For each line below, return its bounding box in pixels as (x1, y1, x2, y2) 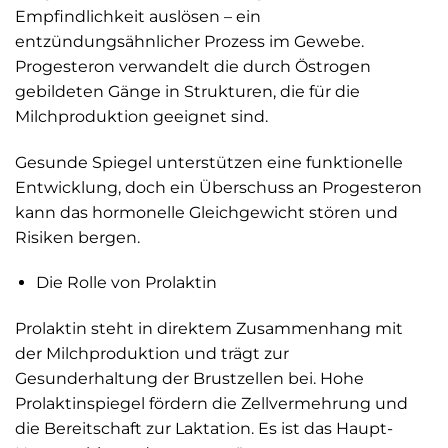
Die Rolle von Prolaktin (35, 273, 217, 293)
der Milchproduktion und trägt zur (15, 344, 289, 364)
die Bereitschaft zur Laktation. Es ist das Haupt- (15, 419, 393, 439)
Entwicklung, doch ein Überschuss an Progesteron (15, 177, 422, 197)
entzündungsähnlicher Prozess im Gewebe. (15, 31, 364, 51)
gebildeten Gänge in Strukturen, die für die (15, 81, 360, 101)
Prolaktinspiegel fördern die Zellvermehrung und (15, 394, 408, 414)
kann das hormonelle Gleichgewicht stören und (15, 202, 398, 222)
